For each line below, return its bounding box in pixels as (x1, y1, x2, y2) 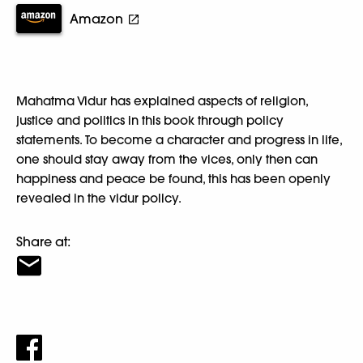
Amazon (70, 10, 123, 27)
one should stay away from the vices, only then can (16, 151, 318, 167)
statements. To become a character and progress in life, (16, 131, 342, 147)
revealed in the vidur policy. (16, 190, 181, 206)
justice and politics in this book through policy (16, 112, 284, 128)
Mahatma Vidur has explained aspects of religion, (16, 92, 308, 109)
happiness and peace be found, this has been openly (16, 170, 331, 186)
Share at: (16, 233, 70, 250)
